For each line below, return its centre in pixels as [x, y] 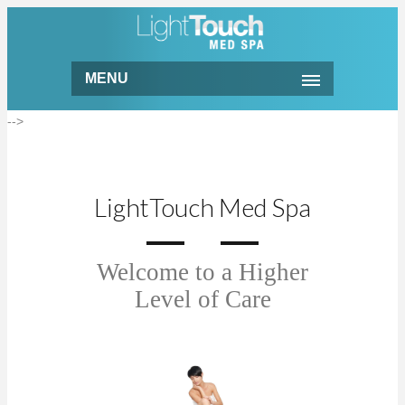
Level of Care [202, 300]
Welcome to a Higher [202, 273]
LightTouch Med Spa [202, 207]
